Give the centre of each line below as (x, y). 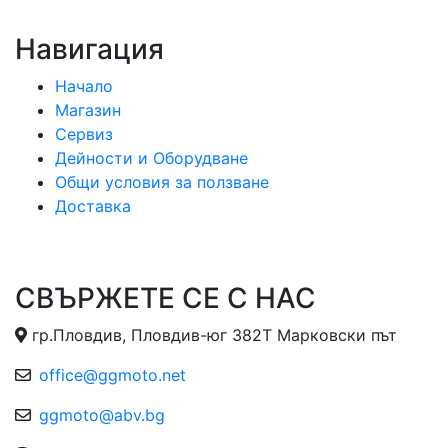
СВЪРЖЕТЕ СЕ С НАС (165, 298)
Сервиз (84, 134)
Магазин (88, 110)
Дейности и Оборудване (151, 158)
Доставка (93, 206)
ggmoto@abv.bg (102, 415)
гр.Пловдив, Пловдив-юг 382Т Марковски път (212, 335)
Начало (84, 86)
